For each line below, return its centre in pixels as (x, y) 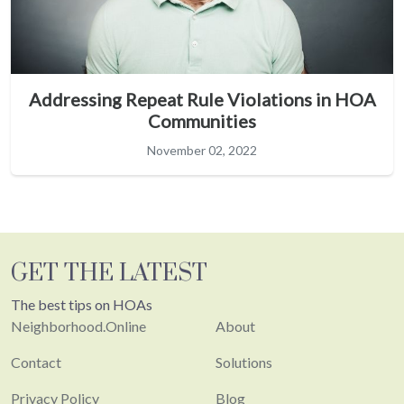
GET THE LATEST (109, 273)
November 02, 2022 (202, 150)
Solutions (244, 362)
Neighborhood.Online (78, 326)
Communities (202, 120)
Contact (36, 362)
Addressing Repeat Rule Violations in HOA (202, 99)
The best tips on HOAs (82, 304)
